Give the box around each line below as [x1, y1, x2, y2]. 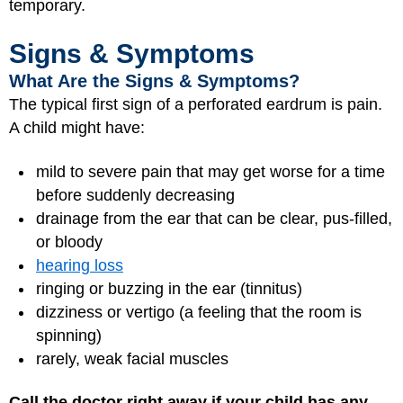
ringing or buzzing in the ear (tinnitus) [36, 279, 302, 298]
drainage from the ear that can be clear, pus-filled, [36, 209, 392, 228]
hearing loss [36, 255, 123, 274]
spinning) [36, 326, 102, 345]
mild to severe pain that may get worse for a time [36, 162, 385, 181]
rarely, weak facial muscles [36, 349, 228, 368]
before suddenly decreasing [36, 185, 235, 204]
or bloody [36, 232, 103, 251]
